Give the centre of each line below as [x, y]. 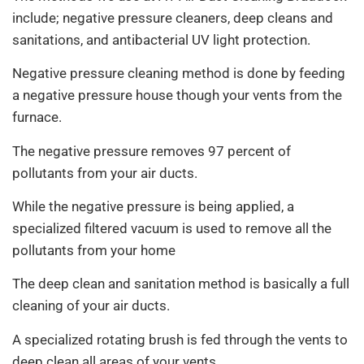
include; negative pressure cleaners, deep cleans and [173, 17]
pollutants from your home [94, 250]
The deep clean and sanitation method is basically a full [181, 284]
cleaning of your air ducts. [91, 306]
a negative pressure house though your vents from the [177, 95]
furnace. [37, 117]
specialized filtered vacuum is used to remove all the [172, 228]
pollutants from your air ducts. [105, 173]
